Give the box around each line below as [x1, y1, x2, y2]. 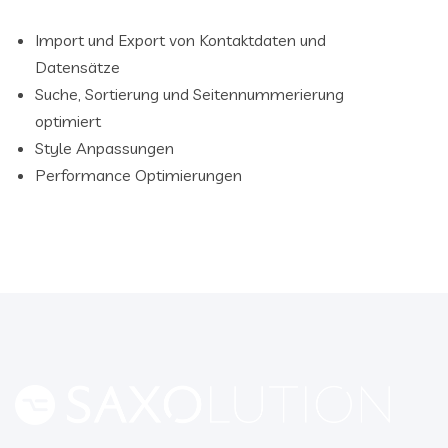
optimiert [35, 111, 101, 131]
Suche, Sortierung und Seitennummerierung [35, 84, 344, 104]
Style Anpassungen [35, 138, 174, 158]
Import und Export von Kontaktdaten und [35, 30, 326, 50]
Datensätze [35, 57, 120, 77]
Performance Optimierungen [35, 165, 242, 185]
